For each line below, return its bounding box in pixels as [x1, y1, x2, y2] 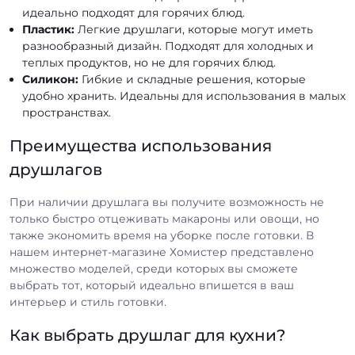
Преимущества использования [10, 136, 272, 155]
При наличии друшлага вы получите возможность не [10, 195, 324, 209]
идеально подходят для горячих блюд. [22, 6, 245, 20]
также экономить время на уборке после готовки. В [10, 228, 314, 242]
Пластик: [22, 22, 74, 36]
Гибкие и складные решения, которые [78, 72, 306, 86]
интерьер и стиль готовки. [10, 295, 166, 309]
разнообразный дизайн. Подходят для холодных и [22, 39, 314, 53]
